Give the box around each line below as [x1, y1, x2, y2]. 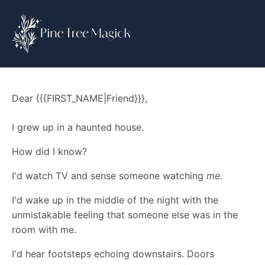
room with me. [12, 224, 76, 235]
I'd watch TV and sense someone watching [12, 170, 206, 182]
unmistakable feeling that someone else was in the [12, 209, 238, 221]
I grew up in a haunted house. [12, 121, 144, 133]
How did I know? [12, 146, 87, 157]
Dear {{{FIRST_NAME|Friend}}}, [12, 92, 147, 104]
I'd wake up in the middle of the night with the [12, 194, 218, 206]
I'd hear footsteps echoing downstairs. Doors [12, 248, 214, 260]
